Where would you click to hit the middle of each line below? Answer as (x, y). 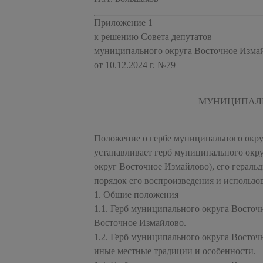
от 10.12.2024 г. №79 (135, 65)
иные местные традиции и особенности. (175, 251)
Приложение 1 (123, 22)
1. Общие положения (136, 194)
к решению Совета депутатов (153, 36)
